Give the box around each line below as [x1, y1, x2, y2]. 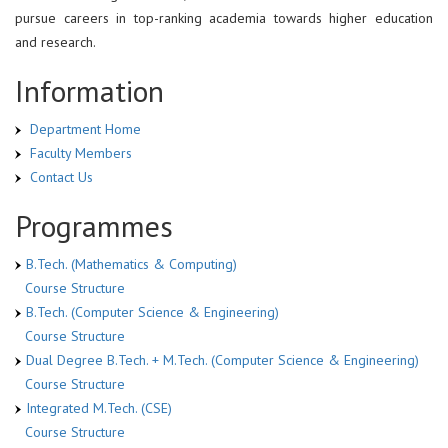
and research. [15, 32, 96, 51]
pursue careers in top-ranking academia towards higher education [15, 8, 433, 27]
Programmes [15, 205, 173, 245]
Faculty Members [30, 143, 132, 162]
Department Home [26, 119, 141, 138]
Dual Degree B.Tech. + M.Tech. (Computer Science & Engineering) [26, 350, 419, 369]
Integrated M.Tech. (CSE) [26, 398, 172, 417]
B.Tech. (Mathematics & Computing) [26, 254, 237, 273]
